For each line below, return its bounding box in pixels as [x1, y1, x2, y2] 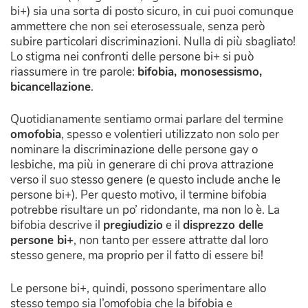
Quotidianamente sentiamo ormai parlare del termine [10, 111, 283, 128]
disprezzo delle [183, 217, 263, 234]
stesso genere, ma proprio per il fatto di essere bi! [10, 247, 263, 264]
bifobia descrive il [10, 217, 103, 234]
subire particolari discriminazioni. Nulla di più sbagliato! [10, 33, 296, 49]
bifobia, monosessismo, [137, 63, 262, 80]
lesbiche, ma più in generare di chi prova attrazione [10, 157, 274, 173]
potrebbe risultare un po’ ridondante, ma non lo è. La [10, 202, 280, 219]
